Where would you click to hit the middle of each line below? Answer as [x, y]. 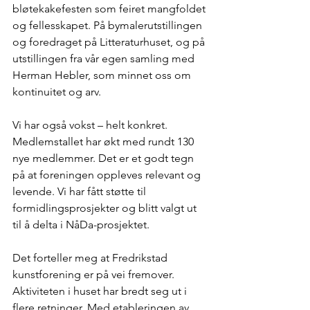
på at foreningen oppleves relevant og [108, 175]
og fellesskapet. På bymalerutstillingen [109, 25]
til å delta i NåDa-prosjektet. [82, 225]
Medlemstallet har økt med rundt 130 [104, 142]
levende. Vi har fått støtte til [81, 191]
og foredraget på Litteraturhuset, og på [110, 42]
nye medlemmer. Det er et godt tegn [104, 158]
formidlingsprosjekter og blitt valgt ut [106, 208]
